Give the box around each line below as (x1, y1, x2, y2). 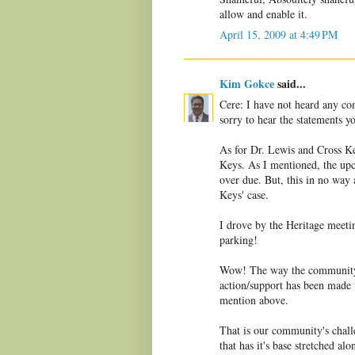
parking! (219, 232, 258, 248)
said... (274, 75, 306, 93)
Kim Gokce (219, 75, 274, 93)
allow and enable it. (219, 6, 307, 22)
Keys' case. (219, 187, 269, 203)
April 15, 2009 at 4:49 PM (219, 27, 338, 43)
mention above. (219, 292, 288, 308)
